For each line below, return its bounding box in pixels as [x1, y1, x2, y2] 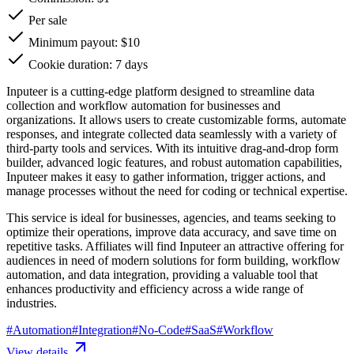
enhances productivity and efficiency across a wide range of [6, 281, 303, 296]
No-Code [138, 322, 185, 337]
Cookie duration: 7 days [25, 57, 148, 71]
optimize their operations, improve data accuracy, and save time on [6, 224, 337, 239]
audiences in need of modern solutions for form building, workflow [6, 253, 341, 267]
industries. [6, 296, 57, 310]
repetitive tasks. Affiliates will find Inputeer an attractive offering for [6, 239, 344, 253]
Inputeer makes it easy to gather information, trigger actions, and [6, 169, 326, 183]
